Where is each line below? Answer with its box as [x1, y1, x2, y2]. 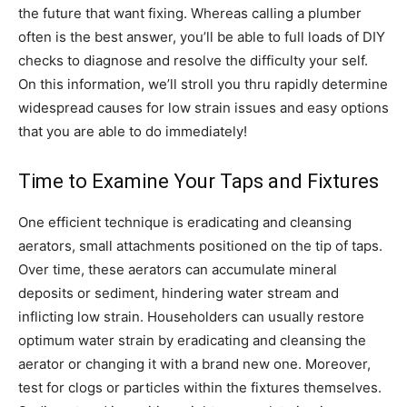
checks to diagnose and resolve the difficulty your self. [18, 52, 368, 69]
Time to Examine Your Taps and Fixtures [18, 170, 379, 193]
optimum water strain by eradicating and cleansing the [18, 332, 366, 349]
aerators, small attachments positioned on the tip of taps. [18, 237, 382, 254]
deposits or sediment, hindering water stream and [18, 284, 339, 302]
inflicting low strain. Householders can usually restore [18, 308, 364, 325]
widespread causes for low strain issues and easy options [18, 99, 389, 116]
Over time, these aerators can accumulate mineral [18, 261, 337, 278]
